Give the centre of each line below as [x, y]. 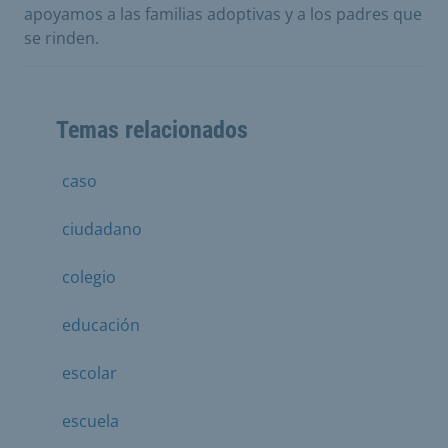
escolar [89, 373]
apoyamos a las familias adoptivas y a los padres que [223, 14]
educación [101, 325]
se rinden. [61, 38]
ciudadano [102, 229]
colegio [89, 277]
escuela [90, 421]
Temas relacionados [152, 130]
